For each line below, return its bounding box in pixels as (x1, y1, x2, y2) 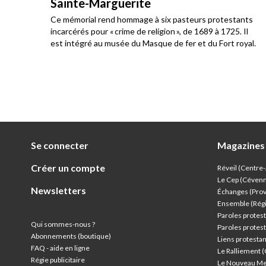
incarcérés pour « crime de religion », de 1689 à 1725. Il (50, 26, 248, 36)
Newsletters (31, 185, 86, 196)
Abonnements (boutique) (31, 232, 111, 240)
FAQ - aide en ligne (31, 243, 90, 252)
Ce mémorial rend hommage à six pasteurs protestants (50, 14, 253, 24)
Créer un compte (31, 162, 105, 173)
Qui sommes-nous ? (31, 220, 95, 229)
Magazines (217, 140, 265, 151)
